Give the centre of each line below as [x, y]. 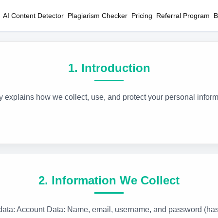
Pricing [142, 16]
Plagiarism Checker [98, 16]
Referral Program [183, 16]
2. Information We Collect [109, 180]
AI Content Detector [33, 16]
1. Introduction [109, 68]
